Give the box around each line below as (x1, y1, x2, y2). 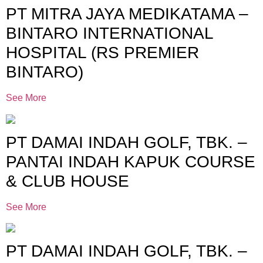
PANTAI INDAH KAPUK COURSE (6, 152, 255, 171)
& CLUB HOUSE (6, 171, 129, 190)
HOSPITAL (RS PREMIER (6, 43, 199, 62)
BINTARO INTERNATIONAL (6, 24, 213, 43)
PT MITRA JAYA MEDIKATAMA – (6, 5, 248, 23)
